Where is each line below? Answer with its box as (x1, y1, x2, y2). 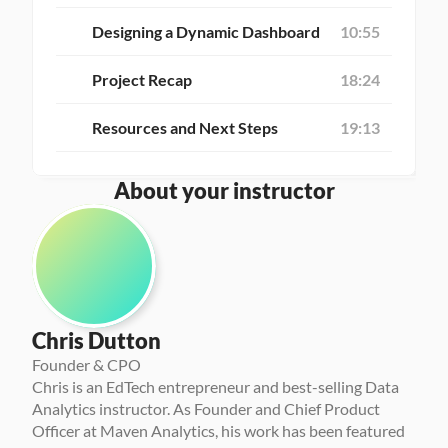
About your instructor (113, 177, 335, 204)
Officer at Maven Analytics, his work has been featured (32, 421, 405, 440)
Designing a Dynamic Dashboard (92, 22, 320, 41)
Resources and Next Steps (92, 118, 278, 137)
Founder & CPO (32, 355, 141, 374)
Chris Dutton (32, 327, 161, 354)
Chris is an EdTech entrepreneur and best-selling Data (32, 377, 399, 396)
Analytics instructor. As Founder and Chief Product (32, 399, 380, 418)
